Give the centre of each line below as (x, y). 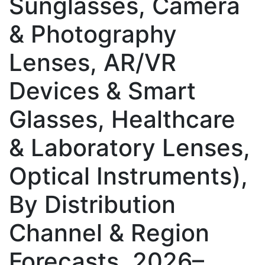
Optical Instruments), (128, 176)
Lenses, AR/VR (93, 62)
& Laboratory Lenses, (130, 147)
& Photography (93, 34)
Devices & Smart (102, 91)
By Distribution (92, 204)
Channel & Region (109, 232)
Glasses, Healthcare (122, 119)
